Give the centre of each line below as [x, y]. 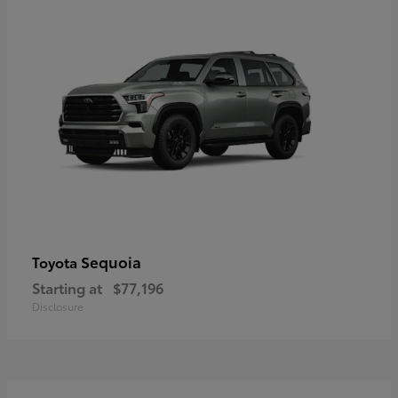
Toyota [56, 261]
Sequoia [111, 261]
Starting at [67, 287]
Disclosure [58, 306]
